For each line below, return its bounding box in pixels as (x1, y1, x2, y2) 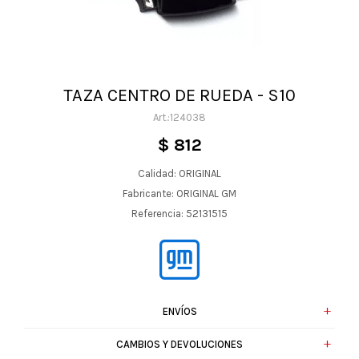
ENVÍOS (162, 305, 197, 317)
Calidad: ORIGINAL (138, 167, 221, 179)
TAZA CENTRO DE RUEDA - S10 (63, 85, 296, 106)
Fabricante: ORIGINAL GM (123, 188, 236, 200)
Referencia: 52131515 (131, 208, 228, 220)
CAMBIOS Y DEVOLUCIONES (116, 338, 243, 350)
